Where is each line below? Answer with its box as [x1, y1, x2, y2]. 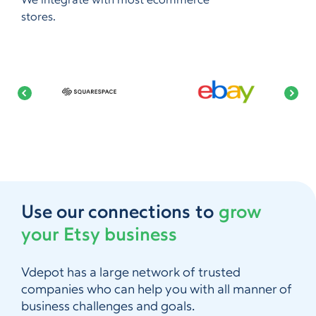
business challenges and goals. [21, 300, 195, 314]
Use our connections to [21, 204, 219, 223]
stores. [21, 12, 56, 23]
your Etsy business [21, 226, 177, 245]
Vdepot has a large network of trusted [21, 267, 241, 280]
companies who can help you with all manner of [21, 284, 292, 297]
